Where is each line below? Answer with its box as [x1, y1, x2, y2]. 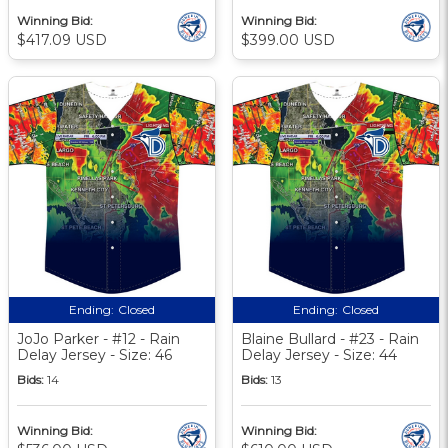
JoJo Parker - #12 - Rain [17, 329, 180, 348]
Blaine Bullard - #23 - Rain [241, 329, 419, 348]
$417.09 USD [17, 30, 107, 49]
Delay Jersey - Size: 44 [241, 345, 397, 364]
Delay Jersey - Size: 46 [17, 345, 172, 364]
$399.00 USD [241, 30, 335, 49]
